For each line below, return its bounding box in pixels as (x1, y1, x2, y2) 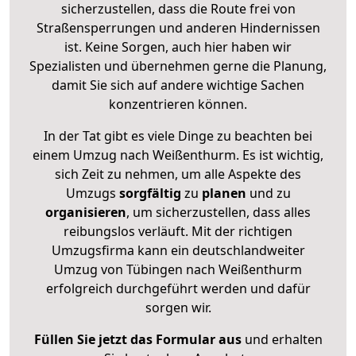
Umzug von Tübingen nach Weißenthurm (54, 260, 302, 278)
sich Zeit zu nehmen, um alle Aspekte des (55, 164, 301, 183)
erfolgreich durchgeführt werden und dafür (45, 279, 311, 297)
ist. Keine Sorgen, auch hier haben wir (64, 37, 292, 56)
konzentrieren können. (109, 95, 247, 113)
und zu (246, 184, 291, 202)
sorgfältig (118, 184, 181, 202)
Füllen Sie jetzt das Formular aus (33, 330, 242, 348)
